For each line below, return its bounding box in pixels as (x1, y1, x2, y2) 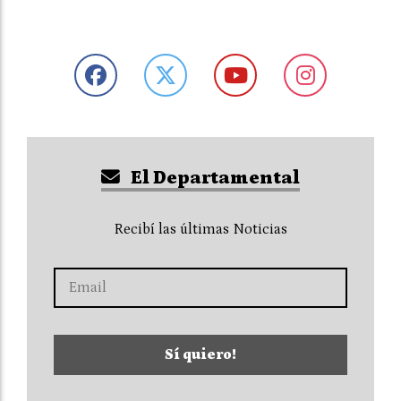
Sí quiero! (165, 346, 236, 363)
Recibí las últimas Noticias (114, 220, 287, 237)
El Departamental (126, 166, 300, 189)
